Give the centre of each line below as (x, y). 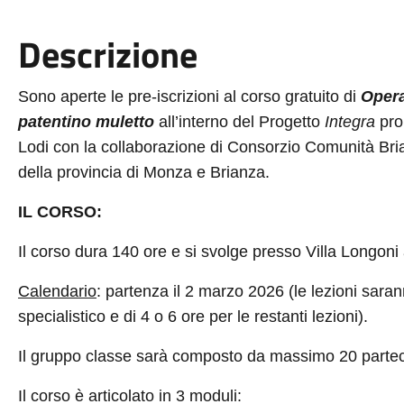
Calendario (57, 291)
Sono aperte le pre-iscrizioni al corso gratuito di (189, 96)
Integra (349, 122)
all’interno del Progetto (239, 122)
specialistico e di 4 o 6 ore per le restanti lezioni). (193, 317)
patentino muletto (86, 122)
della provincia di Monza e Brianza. (143, 172)
